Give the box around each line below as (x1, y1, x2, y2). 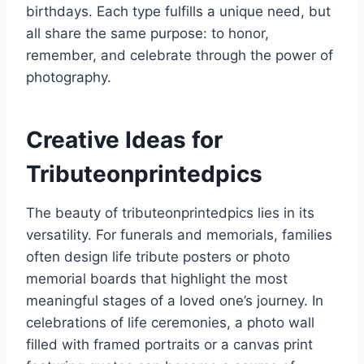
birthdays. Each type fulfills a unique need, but (26, 3, 331, 20)
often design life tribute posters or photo (26, 249, 290, 266)
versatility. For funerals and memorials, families (26, 227, 332, 244)
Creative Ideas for (26, 126, 223, 154)
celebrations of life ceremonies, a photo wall (26, 314, 314, 331)
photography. (26, 69, 111, 86)
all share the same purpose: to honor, (26, 25, 269, 42)
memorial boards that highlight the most (26, 271, 288, 288)
